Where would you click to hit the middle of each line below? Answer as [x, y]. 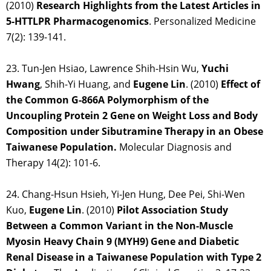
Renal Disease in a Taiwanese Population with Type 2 [134, 257]
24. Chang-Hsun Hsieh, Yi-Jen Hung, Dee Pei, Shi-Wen [126, 194]
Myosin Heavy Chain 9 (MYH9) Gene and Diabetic [122, 242]
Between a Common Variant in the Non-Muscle [119, 226]
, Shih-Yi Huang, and [87, 84]
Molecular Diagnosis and [174, 147]
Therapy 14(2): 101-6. [53, 163]
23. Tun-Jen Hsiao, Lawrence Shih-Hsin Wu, [104, 69]
